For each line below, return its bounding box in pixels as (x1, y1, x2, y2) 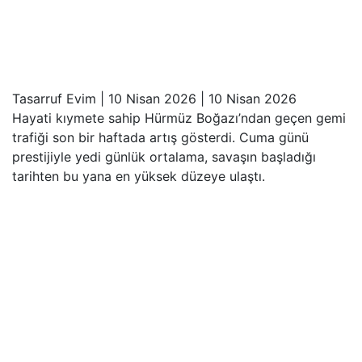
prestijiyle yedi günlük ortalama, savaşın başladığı (12, 149, 316, 166)
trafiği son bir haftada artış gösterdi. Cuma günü (12, 129, 309, 146)
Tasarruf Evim (12, 90, 96, 107)
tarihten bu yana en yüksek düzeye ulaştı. (12, 168, 265, 185)
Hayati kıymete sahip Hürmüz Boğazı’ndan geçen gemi (12, 110, 346, 127)
